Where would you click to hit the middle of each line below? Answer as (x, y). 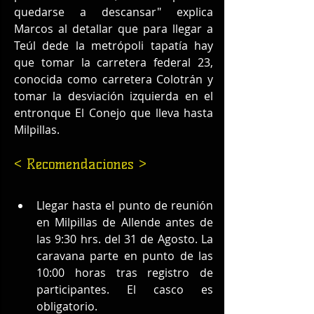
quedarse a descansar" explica (114, 12)
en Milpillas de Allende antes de (125, 223)
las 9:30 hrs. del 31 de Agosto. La (125, 239)
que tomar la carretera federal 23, (114, 63)
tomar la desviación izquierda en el (114, 96)
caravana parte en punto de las (125, 256)
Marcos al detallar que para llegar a (114, 29)
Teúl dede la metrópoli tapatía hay (114, 46)
